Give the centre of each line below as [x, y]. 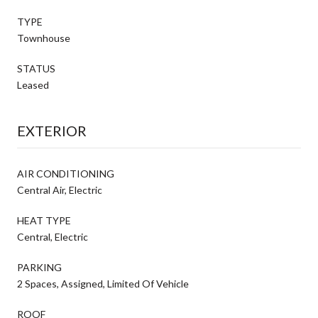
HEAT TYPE [44, 220]
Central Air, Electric [60, 190]
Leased [33, 84]
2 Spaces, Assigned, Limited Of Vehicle [103, 283]
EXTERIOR [52, 130]
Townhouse [44, 38]
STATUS [36, 68]
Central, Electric [53, 236]
